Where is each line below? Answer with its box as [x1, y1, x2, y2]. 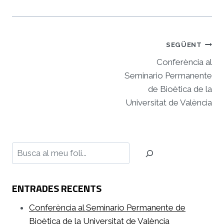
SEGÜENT [165, 40, 202, 49]
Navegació [11, 35, 74, 57]
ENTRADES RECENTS [12, 180, 101, 196]
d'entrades [11, 53, 77, 75]
